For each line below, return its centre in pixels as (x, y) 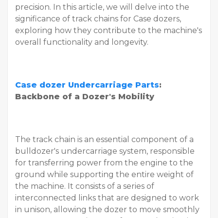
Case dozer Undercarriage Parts (87, 85)
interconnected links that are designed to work (107, 198)
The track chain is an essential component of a (104, 140)
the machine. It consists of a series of (85, 186)
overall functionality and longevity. (82, 42)
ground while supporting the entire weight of (104, 175)
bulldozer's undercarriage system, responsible (105, 151)
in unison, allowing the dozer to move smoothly (107, 210)
